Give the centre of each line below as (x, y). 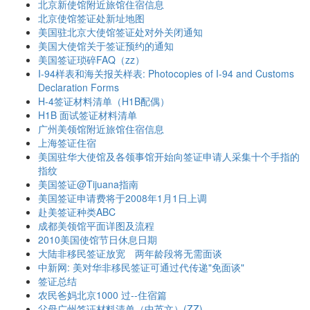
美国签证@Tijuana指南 (88, 184)
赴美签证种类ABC (77, 212)
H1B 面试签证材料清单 (88, 115)
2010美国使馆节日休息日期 (98, 239)
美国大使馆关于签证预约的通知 (106, 46)
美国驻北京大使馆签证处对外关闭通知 (120, 32)
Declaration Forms (79, 87)
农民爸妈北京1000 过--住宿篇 (102, 295)
